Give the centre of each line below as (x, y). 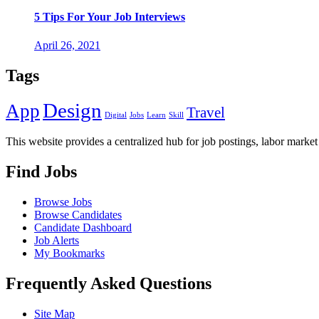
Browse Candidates (78, 215)
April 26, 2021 (67, 45)
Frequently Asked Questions (109, 284)
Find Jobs (41, 172)
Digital (116, 115)
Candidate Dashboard (83, 228)
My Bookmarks (69, 253)
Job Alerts (57, 241)
